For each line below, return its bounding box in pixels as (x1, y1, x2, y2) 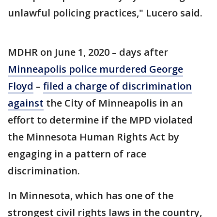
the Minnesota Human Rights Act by (8, 130, 179, 143)
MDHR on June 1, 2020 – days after (8, 46, 168, 59)
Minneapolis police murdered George (8, 62, 183, 76)
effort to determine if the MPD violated (8, 113, 193, 126)
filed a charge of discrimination (43, 79, 192, 93)
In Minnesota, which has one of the (8, 189, 173, 202)
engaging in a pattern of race (8, 147, 146, 160)
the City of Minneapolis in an (44, 96, 183, 109)
